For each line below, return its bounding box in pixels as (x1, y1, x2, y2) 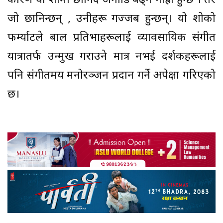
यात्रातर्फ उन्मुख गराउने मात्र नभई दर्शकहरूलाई (7, 50, 216, 65)
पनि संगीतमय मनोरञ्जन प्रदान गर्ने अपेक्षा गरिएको (7, 69, 216, 84)
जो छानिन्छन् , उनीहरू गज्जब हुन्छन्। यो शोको (7, 12, 216, 27)
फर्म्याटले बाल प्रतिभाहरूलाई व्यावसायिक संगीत (7, 31, 216, 46)
